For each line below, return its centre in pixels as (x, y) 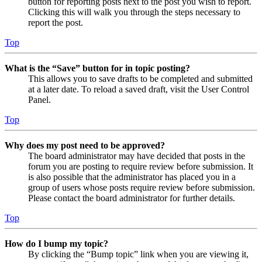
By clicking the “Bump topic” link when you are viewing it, (138, 254)
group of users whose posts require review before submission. (142, 188)
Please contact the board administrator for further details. (132, 198)
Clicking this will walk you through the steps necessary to (134, 12)
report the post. (56, 23)
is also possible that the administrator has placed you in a (132, 177)
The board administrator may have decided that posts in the (137, 156)
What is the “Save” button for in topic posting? (97, 68)
